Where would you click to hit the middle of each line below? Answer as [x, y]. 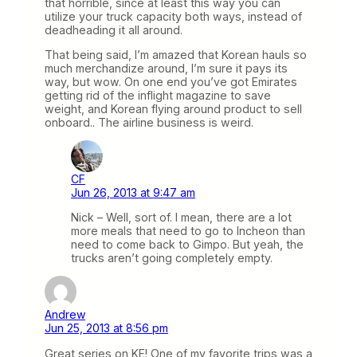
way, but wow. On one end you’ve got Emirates [171, 81]
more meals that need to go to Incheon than [188, 231]
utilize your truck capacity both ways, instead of [173, 16]
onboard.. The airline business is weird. [149, 122]
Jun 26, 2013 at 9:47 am [133, 193]
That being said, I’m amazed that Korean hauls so [176, 54]
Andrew [65, 315]
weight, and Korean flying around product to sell [173, 108]
